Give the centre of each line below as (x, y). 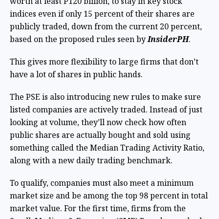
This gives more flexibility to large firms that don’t (104, 61)
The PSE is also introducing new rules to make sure (105, 97)
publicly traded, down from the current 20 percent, (106, 26)
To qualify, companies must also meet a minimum (102, 183)
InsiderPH (168, 39)
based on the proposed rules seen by (79, 39)
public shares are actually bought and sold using (100, 135)
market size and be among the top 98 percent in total (109, 195)
